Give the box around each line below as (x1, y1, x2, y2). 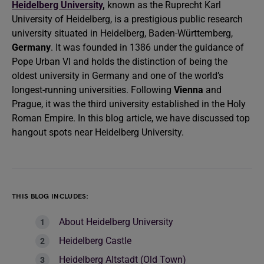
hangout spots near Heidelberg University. (12, 127, 186, 138)
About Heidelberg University (59, 216, 173, 227)
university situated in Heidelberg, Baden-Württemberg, (12, 28, 233, 39)
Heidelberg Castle (59, 235, 131, 246)
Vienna (174, 84, 203, 95)
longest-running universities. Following (12, 84, 174, 95)
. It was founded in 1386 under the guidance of (51, 42, 244, 53)
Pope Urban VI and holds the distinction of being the (12, 56, 227, 67)
